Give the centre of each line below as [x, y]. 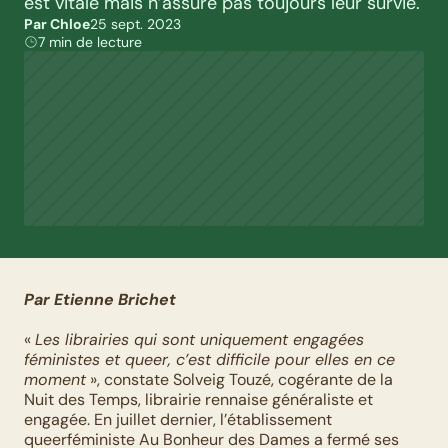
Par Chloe [57, 24]
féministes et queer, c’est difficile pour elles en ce [209, 359]
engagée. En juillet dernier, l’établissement [178, 419]
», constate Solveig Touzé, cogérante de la [239, 379]
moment [55, 379]
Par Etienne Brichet [100, 299]
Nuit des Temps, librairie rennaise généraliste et [198, 399]
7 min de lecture [90, 42]
